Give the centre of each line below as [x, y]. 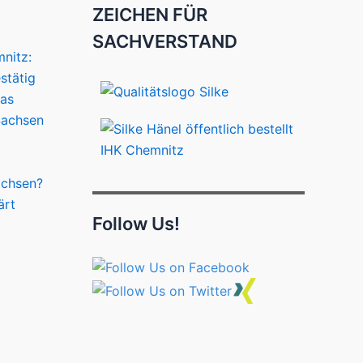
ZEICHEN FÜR [149, 15]
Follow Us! [136, 224]
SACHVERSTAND [164, 42]
